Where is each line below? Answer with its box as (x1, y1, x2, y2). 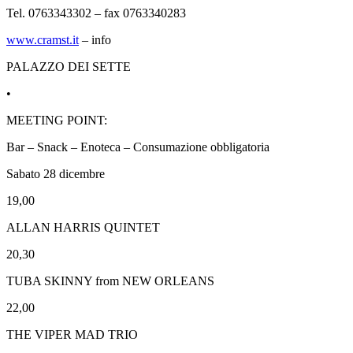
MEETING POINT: (6, 113, 107, 127)
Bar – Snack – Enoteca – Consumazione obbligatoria (6, 139, 269, 154)
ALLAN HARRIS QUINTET (6, 220, 160, 234)
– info (79, 32, 111, 46)
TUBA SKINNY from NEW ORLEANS (6, 273, 214, 288)
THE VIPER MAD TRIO (6, 327, 138, 341)
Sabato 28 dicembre (6, 166, 105, 180)
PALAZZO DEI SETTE (6, 59, 131, 73)
